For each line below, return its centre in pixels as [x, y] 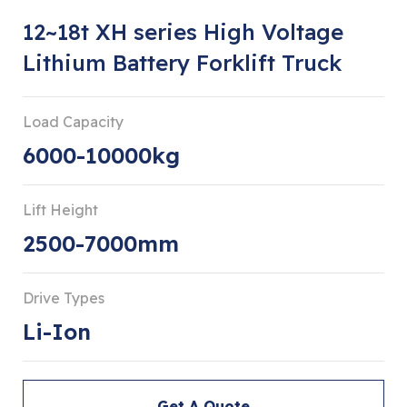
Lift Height [60, 209]
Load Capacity [73, 121]
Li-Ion [57, 331]
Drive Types [64, 298]
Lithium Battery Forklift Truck [182, 62]
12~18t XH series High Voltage [183, 31]
